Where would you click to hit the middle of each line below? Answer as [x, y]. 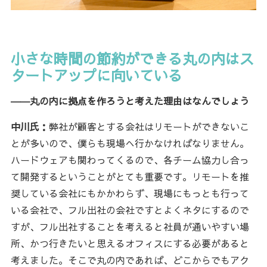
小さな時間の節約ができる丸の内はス [132, 58]
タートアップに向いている [96, 75]
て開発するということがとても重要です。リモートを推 [130, 176]
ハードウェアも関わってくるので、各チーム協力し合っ [130, 159]
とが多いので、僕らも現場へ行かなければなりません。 [130, 143]
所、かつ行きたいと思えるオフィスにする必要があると [130, 243]
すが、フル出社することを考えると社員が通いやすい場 [130, 226]
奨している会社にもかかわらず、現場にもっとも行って [130, 193]
